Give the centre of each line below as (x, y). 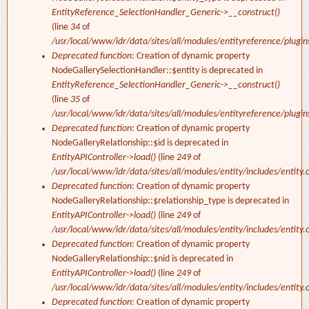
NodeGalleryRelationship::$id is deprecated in (140, 143)
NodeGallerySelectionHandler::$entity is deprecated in (157, 71)
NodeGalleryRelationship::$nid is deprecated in (142, 259)
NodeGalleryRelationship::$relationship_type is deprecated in (170, 201)
